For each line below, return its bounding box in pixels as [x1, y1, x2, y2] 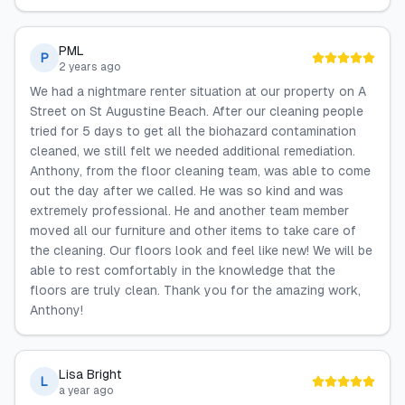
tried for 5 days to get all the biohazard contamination [30, 124, 356, 138]
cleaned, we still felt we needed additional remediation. [30, 144, 355, 158]
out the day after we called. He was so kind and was [30, 184, 344, 198]
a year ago [59, 384, 114, 397]
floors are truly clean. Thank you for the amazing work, [30, 283, 361, 297]
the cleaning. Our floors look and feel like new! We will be [30, 243, 372, 258]
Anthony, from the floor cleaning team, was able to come [30, 164, 371, 178]
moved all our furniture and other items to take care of [30, 223, 356, 238]
